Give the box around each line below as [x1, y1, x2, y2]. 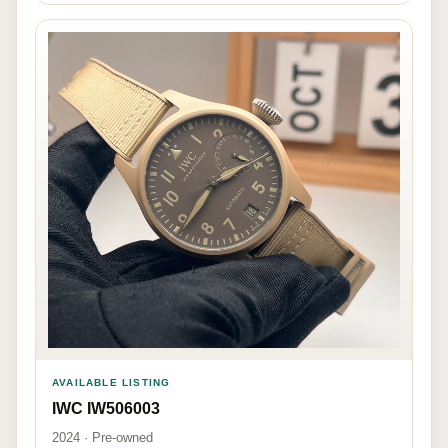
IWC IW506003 [52, 400, 160, 418]
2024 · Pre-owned [52, 430, 153, 446]
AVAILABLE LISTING [52, 377, 171, 389]
